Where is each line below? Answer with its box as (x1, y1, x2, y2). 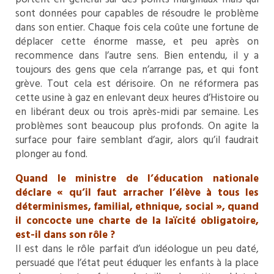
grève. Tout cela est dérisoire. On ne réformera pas (15, 75, 259, 92)
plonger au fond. (15, 146, 87, 163)
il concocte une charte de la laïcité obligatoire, (15, 212, 259, 229)
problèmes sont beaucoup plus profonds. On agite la (15, 117, 259, 135)
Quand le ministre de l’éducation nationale (15, 170, 259, 187)
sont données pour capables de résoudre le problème (15, 5, 259, 22)
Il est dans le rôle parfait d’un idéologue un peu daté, (15, 240, 259, 257)
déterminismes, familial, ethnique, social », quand (15, 198, 259, 215)
